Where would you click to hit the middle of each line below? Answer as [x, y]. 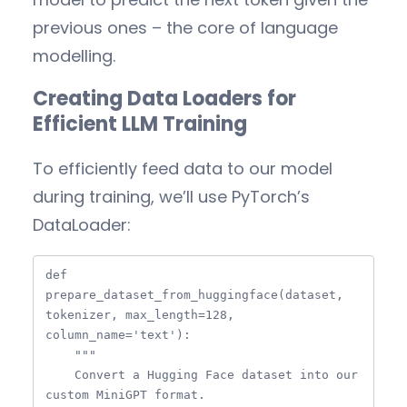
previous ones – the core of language [185, 28]
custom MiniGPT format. [125, 394]
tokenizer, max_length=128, [140, 314]
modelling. [74, 56]
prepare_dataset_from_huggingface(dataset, [194, 294]
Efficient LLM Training [140, 124]
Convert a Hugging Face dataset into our [60, 374]
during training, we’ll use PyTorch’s [171, 196]
